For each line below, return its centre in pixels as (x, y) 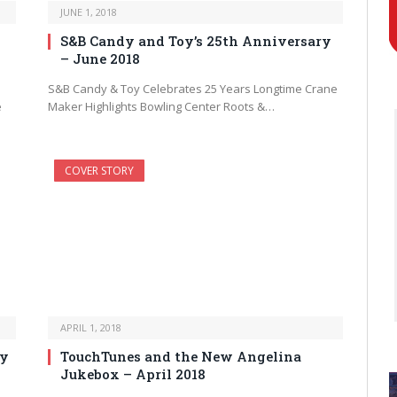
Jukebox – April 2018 (133, 374)
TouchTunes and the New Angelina (181, 357)
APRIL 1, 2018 (91, 328)
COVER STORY (99, 171)
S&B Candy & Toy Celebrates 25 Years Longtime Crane (193, 89)
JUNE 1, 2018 (89, 12)
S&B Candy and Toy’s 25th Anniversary (196, 41)
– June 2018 (100, 59)
